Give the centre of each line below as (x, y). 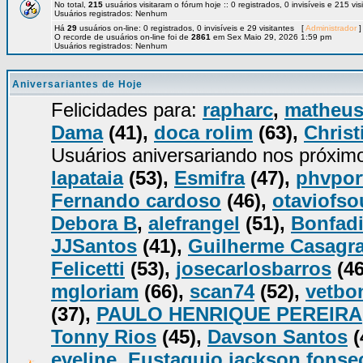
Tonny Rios (104, 337)
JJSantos (94, 246)
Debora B (94, 223)
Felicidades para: (127, 110)
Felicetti (88, 269)
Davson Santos (278, 337)
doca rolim (203, 132)
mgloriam (95, 291)
